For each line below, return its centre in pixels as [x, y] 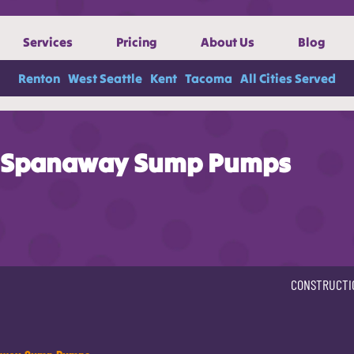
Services [47, 42]
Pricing [136, 42]
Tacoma [209, 78]
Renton [39, 78]
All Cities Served [288, 78]
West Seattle [105, 78]
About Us [227, 42]
